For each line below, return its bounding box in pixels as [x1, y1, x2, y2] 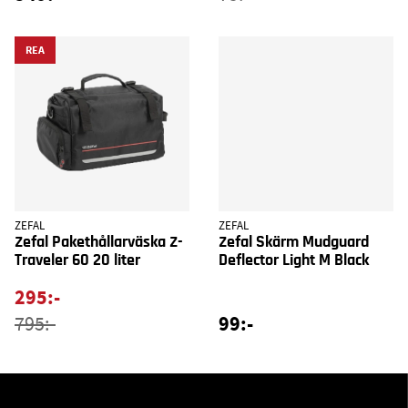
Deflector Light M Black [219, 251, 369, 269]
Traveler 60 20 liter [15, 251, 140, 269]
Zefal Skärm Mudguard [219, 233, 369, 250]
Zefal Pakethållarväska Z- [15, 233, 183, 250]
